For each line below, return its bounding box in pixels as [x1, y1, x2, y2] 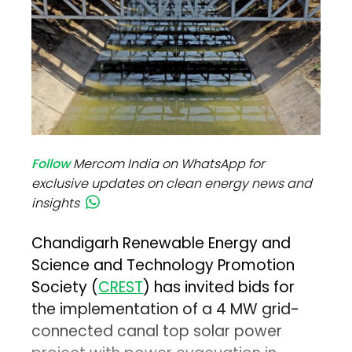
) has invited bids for [143, 277, 295, 299]
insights [31, 194, 80, 213]
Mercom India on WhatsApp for [73, 155, 266, 174]
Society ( [31, 277, 99, 299]
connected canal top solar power [31, 321, 283, 343]
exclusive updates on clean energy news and [31, 174, 313, 193]
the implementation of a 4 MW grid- [31, 299, 300, 321]
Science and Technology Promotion [31, 255, 295, 277]
